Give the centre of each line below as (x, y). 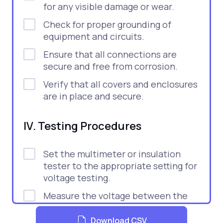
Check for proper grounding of (107, 24)
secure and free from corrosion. (111, 66)
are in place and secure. (94, 96)
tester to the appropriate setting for (120, 166)
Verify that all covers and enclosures (120, 84)
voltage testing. (77, 178)
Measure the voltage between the (115, 196)
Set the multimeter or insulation (112, 154)
